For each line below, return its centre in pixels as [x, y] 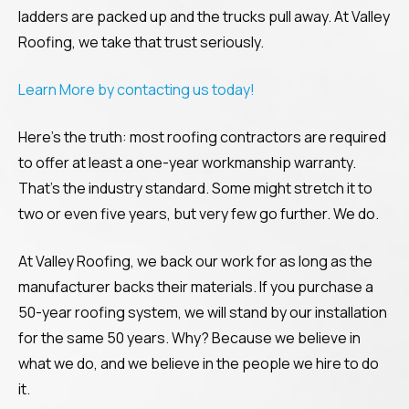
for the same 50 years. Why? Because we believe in [189, 338]
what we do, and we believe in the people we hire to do [199, 363]
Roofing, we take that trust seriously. [141, 42]
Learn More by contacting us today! [136, 89]
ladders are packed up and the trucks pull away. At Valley [204, 16]
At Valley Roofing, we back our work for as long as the [195, 261]
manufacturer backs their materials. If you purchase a [196, 287]
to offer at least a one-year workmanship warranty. [187, 163]
